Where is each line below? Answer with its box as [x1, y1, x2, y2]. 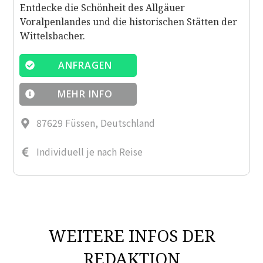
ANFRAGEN [58, 58, 112, 72]
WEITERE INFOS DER [48, 224, 215, 247]
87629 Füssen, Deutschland [36, 115, 155, 130]
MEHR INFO [57, 87, 113, 100]
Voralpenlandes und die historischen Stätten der [20, 15, 237, 28]
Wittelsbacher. [20, 29, 85, 42]
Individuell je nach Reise [36, 144, 143, 159]
